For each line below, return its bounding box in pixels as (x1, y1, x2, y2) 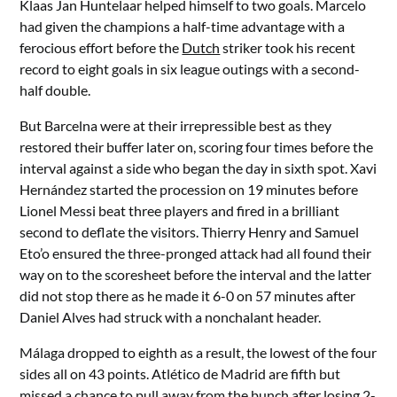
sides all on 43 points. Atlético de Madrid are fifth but (19, 365, 341, 382)
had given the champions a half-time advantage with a (19, 18, 346, 35)
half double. (19, 82, 91, 98)
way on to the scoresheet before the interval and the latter (19, 266, 372, 283)
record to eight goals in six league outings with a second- (19, 60, 361, 77)
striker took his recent (220, 39, 356, 56)
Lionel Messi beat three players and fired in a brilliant (19, 202, 340, 219)
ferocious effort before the (19, 39, 183, 56)
